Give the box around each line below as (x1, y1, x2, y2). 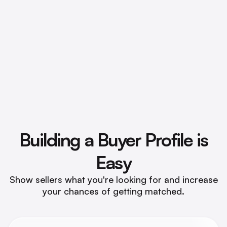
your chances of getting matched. (43, 185, 184, 197)
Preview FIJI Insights (73, 46, 154, 58)
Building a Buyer (19, 128, 141, 152)
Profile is (145, 128, 208, 152)
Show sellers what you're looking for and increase (9, 174, 218, 185)
